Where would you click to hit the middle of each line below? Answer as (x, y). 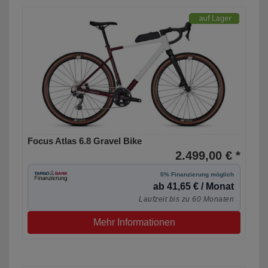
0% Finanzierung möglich (197, 175)
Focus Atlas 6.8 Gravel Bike (85, 141)
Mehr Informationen (134, 223)
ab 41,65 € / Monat (194, 187)
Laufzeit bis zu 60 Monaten (186, 200)
